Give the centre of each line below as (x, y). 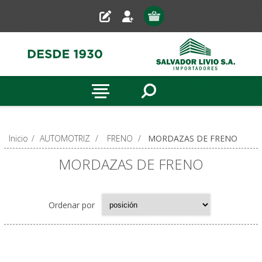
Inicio (18, 138)
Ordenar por (72, 205)
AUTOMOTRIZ (65, 138)
